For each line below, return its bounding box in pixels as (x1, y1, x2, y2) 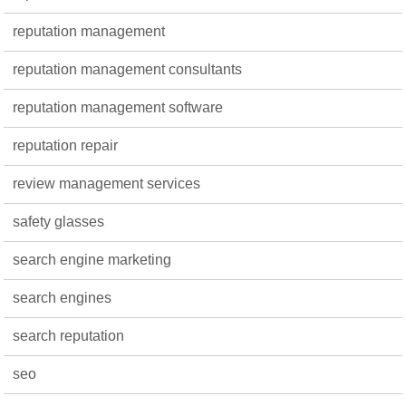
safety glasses (13, 214, 105, 229)
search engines (13, 290, 112, 305)
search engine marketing (13, 252, 172, 267)
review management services (13, 176, 201, 191)
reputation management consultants (13, 62, 243, 77)
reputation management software (13, 100, 224, 115)
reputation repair (13, 138, 119, 153)
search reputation (13, 328, 125, 343)
